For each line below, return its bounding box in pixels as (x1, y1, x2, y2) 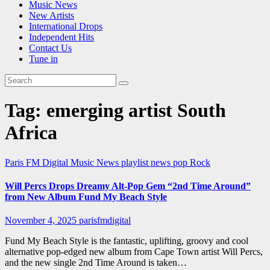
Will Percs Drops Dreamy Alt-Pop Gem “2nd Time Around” (5, 180, 251, 191)
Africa (5, 122, 57, 144)
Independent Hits (29, 31, 94, 42)
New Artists (29, 10, 74, 20)
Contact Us (29, 42, 72, 53)
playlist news (121, 157, 173, 168)
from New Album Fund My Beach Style (5, 191, 167, 202)
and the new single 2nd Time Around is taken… (5, 257, 187, 268)
